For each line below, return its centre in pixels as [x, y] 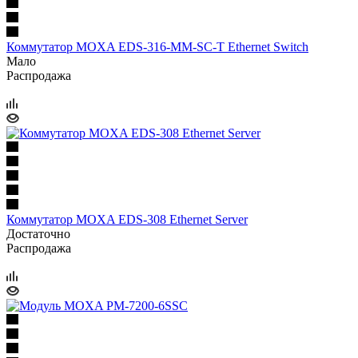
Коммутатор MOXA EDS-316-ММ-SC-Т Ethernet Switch [157, 46]
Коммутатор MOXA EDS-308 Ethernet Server [127, 219]
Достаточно [38, 233]
